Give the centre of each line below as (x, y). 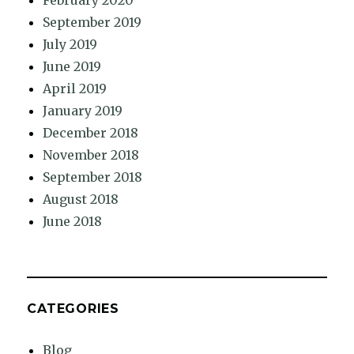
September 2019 (92, 23)
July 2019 (70, 45)
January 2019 (83, 111)
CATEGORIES (73, 309)
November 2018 (91, 155)
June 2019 (72, 67)
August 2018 (81, 200)
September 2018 (93, 177)
